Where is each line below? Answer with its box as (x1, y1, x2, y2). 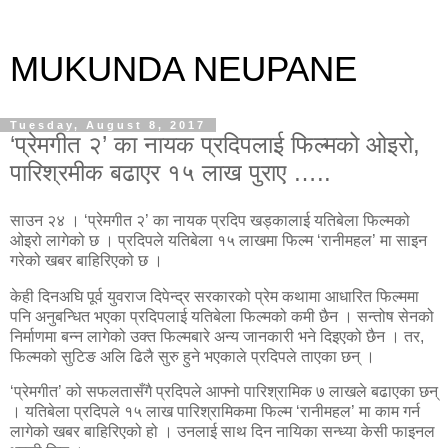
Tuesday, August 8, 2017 (10, 119, 206, 131)
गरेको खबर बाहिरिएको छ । (10, 251, 163, 269)
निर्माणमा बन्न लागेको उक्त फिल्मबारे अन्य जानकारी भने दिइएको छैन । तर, (10, 327, 424, 345)
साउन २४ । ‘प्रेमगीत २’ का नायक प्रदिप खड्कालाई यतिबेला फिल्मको (10, 211, 410, 229)
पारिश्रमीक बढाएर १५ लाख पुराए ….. (10, 159, 331, 186)
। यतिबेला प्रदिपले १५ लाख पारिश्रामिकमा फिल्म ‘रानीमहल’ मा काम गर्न (10, 403, 420, 421)
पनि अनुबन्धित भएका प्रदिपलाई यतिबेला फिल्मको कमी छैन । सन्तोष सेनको (10, 307, 434, 325)
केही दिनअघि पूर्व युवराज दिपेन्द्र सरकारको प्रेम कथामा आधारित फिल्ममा (10, 287, 419, 305)
